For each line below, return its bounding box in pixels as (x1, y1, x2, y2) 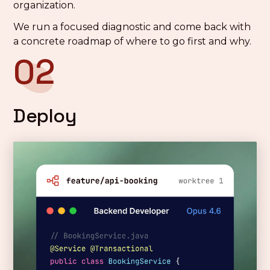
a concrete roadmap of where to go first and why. (13, 36, 252, 48)
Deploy (13, 104, 77, 128)
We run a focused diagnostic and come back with (13, 21, 251, 33)
